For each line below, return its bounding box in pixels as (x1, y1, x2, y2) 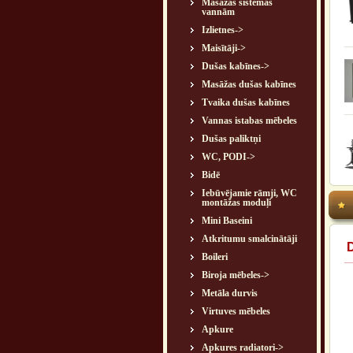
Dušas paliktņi (202, 133, 261, 144)
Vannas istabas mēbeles (202, 115, 297, 126)
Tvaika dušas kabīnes (202, 97, 290, 108)
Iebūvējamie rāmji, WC (202, 188, 297, 199)
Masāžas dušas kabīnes (202, 79, 296, 90)
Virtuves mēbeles (202, 306, 270, 317)
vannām (202, 6, 235, 17)
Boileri (202, 251, 228, 262)
